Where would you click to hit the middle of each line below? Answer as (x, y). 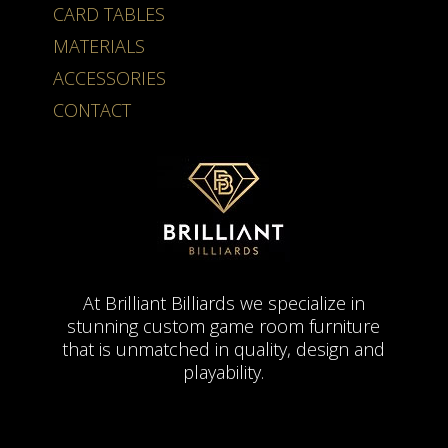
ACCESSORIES (109, 77)
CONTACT (91, 109)
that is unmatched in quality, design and (224, 348)
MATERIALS (98, 45)
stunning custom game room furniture (224, 325)
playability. (224, 371)
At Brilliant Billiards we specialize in (223, 302)
